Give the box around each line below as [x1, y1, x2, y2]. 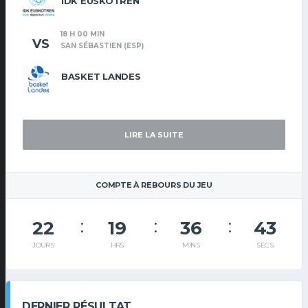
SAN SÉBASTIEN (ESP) [60, 41, 144, 51]
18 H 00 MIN [60, 30, 104, 39]
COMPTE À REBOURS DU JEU [96, 180, 212, 190]
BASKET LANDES [61, 71, 141, 82]
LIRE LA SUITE [124, 130, 184, 140]
